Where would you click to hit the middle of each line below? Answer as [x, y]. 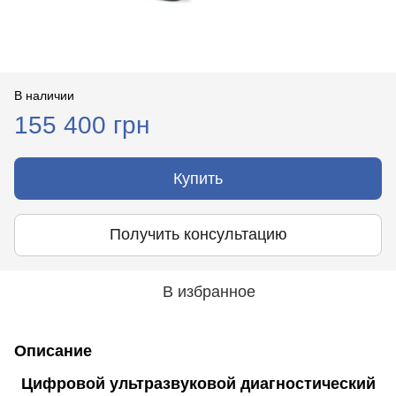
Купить [198, 178]
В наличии [44, 95]
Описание [53, 350]
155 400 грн [82, 125]
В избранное [209, 291]
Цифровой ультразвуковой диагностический [198, 383]
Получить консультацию [198, 235]
